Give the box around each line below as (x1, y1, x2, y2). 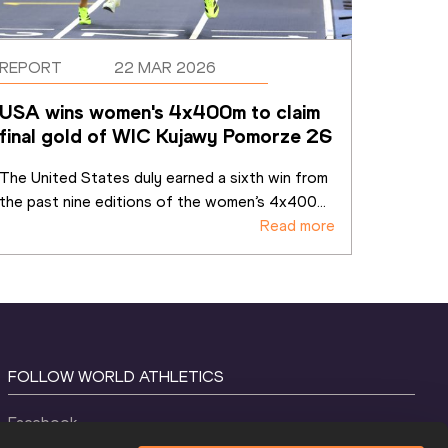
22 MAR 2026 (113, 57, 216, 77)
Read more (260, 215, 335, 235)
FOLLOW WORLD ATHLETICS (8, 366, 225, 386)
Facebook (8, 412, 78, 432)
